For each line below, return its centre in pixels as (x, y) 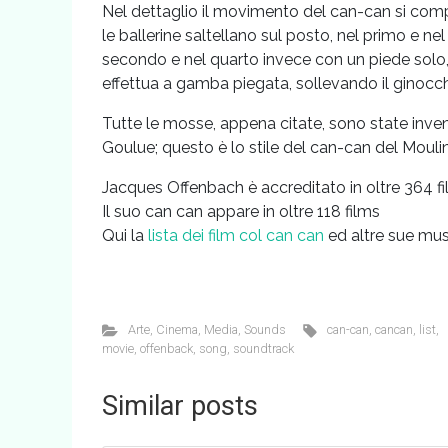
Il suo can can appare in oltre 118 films (241, 211)
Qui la (125, 235)
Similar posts (180, 406)
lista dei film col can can (236, 235)
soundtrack (263, 348)
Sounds (264, 329)
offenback (166, 348)
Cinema (176, 329)
